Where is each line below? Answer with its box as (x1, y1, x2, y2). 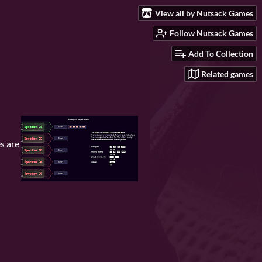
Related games (201, 68, 253, 79)
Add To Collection (188, 49, 253, 59)
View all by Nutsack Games (155, 8, 253, 18)
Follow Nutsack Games (170, 28, 253, 39)
